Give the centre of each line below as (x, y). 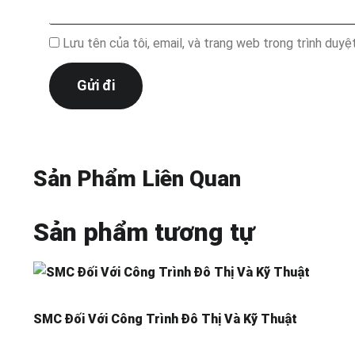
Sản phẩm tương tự (144, 232)
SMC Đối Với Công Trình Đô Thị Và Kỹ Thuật (165, 319)
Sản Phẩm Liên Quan (137, 178)
